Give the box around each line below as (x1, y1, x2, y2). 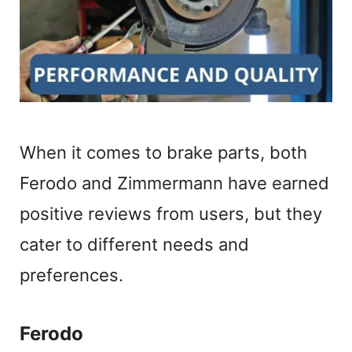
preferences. (20, 265, 123, 286)
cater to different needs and (20, 234, 249, 255)
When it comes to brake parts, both (20, 142, 307, 163)
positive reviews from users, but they (20, 203, 322, 225)
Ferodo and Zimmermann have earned (20, 173, 329, 194)
